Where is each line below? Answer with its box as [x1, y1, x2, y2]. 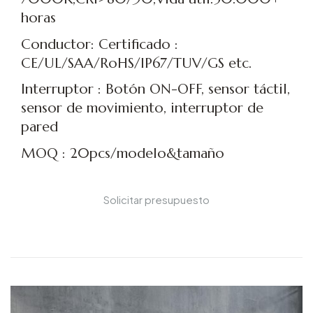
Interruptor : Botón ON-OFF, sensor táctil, [21, 80, 290, 99]
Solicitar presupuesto [103, 193, 210, 207]
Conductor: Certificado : [21, 35, 178, 53]
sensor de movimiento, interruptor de [21, 99, 263, 117]
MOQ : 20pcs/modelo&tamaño [21, 145, 224, 163]
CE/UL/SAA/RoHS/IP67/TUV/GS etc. [21, 54, 252, 72]
